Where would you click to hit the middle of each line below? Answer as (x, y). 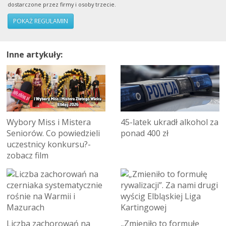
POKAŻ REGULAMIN (41, 21)
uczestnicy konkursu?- (49, 145)
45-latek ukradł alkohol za (169, 122)
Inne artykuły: (35, 54)
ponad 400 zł (145, 133)
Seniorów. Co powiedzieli (53, 133)
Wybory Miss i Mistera (49, 122)
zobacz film (27, 156)
